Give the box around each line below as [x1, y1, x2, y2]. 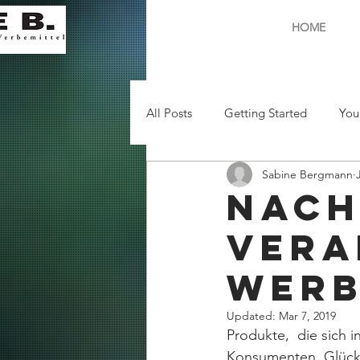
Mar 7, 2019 [279, 309, 336, 323]
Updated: [227, 309, 279, 323]
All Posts [146, 104, 192, 121]
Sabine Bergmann [262, 166, 353, 182]
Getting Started [224, 104, 307, 121]
